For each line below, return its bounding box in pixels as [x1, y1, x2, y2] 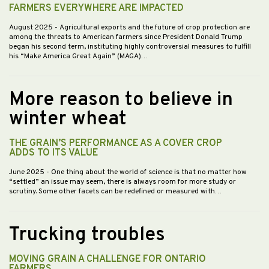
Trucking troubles [9, 223, 165, 247]
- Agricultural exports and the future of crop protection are [55, 22, 250, 32]
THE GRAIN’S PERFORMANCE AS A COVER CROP [9, 137, 222, 150]
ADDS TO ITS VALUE [9, 147, 98, 159]
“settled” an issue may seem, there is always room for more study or [9, 177, 236, 187]
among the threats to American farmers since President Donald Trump [9, 32, 243, 42]
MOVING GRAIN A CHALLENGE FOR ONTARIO [9, 253, 206, 265]
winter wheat [9, 107, 127, 131]
